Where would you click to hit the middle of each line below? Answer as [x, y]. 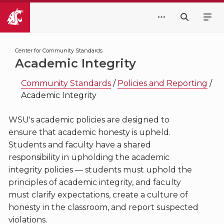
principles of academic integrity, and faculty [94, 182]
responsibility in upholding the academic [89, 157]
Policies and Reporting [163, 83]
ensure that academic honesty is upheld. [89, 132]
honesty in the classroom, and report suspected [103, 207]
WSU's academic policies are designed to [89, 120]
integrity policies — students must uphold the [100, 170]
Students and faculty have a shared [79, 145]
